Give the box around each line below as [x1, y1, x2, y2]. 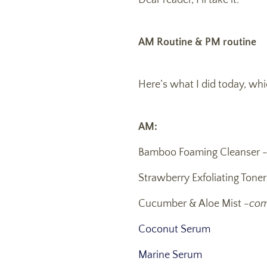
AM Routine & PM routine [138, 36, 256, 49]
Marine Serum [138, 249, 202, 262]
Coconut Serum [138, 223, 210, 236]
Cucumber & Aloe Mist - [138, 198, 249, 210]
